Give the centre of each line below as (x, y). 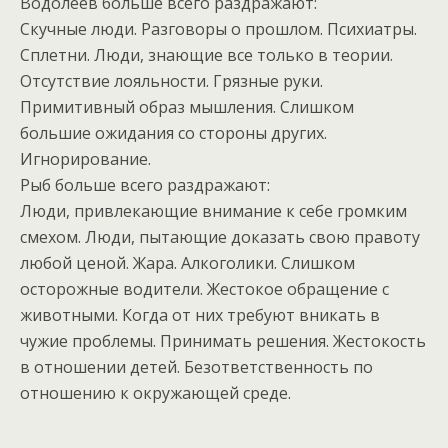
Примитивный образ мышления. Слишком (187, 107)
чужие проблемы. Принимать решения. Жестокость (223, 341)
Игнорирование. (85, 159)
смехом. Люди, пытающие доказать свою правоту (220, 237)
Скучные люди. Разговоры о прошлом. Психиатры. (218, 29)
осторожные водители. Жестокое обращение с (204, 289)
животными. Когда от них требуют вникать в (200, 315)
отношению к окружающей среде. (155, 393)
